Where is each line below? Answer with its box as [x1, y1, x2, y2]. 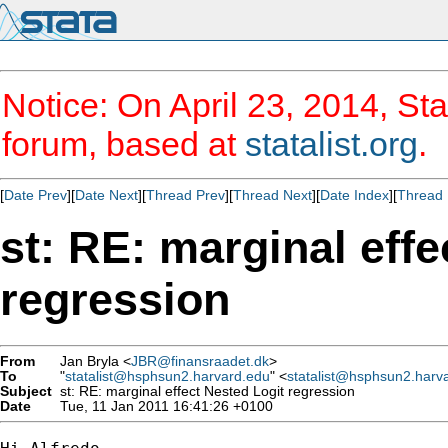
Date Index [320, 187, 389, 203]
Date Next [75, 187, 138, 203]
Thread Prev [146, 187, 225, 203]
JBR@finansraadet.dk [131, 353, 269, 369]
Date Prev [4, 187, 67, 203]
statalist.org [245, 125, 418, 163]
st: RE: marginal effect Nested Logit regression [52, 383, 355, 399]
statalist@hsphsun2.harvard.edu [65, 368, 270, 384]
